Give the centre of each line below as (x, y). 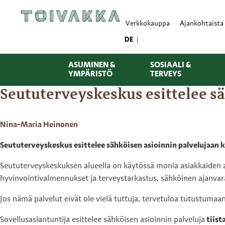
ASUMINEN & (91, 65)
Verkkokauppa (148, 24)
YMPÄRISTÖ (90, 74)
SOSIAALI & (170, 65)
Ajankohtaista (202, 24)
